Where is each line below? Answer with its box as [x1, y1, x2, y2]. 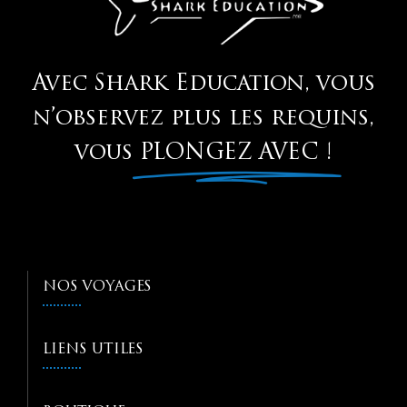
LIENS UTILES [43, 342, 144, 357]
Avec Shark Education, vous [32, 73, 375, 95]
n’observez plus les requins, [33, 107, 374, 130]
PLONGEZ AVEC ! [139, 142, 333, 164]
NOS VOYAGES [43, 279, 153, 294]
